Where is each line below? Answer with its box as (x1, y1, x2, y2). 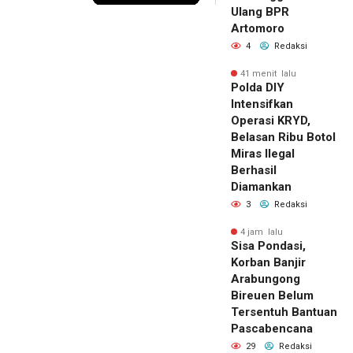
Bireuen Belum (231, 288, 314, 303)
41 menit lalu (240, 68, 296, 79)
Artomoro (231, 20, 284, 35)
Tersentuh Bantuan (231, 304, 337, 319)
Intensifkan (231, 96, 293, 111)
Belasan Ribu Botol (231, 129, 336, 144)
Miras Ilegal (231, 146, 295, 161)
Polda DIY (231, 80, 284, 95)
